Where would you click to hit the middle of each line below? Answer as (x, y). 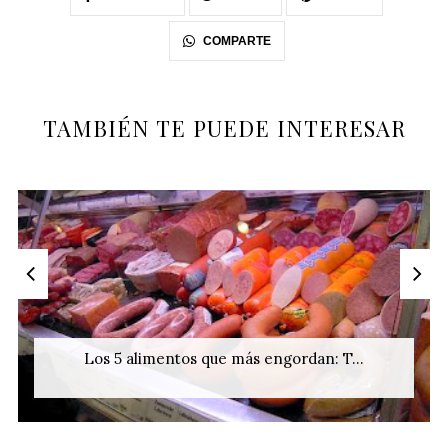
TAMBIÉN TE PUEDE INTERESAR (224, 128)
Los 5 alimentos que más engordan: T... (224, 359)
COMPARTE (236, 41)
